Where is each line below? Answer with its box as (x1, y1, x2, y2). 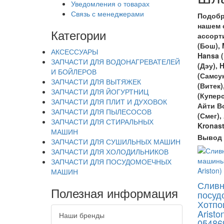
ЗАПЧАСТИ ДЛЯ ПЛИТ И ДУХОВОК (51, 96, 167, 106)
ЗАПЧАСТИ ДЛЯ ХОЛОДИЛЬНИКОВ (51, 146, 168, 156)
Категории (51, 26, 106, 43)
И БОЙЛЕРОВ (51, 66, 96, 76)
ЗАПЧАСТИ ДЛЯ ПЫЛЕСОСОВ (51, 106, 151, 116)
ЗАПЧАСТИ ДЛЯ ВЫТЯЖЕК (51, 76, 141, 86)
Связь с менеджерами (71, 8, 144, 18)
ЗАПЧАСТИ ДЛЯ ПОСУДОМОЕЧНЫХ (51, 156, 171, 166)
